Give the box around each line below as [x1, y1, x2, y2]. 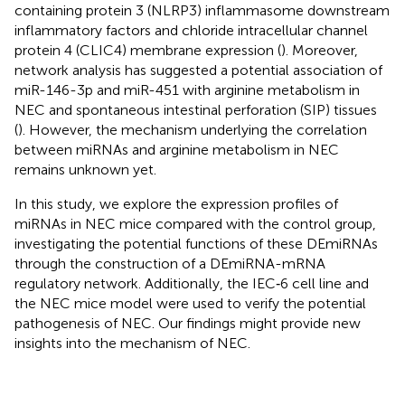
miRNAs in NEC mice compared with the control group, [14, 214, 376, 232]
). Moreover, [281, 41, 358, 59]
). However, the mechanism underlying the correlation [18, 120, 367, 138]
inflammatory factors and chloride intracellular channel [14, 21, 368, 39]
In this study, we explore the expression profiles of [14, 194, 338, 212]
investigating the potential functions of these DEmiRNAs [14, 234, 378, 252]
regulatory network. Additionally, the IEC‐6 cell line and [14, 274, 369, 292]
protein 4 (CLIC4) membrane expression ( [14, 41, 281, 59]
